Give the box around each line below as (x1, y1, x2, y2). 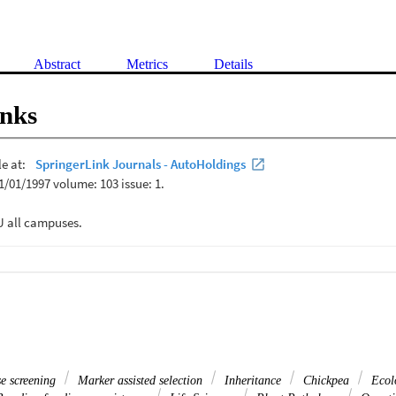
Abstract (34, 56, 80, 72)
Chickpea (300, 372, 353, 387)
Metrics (126, 56, 168, 72)
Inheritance (221, 372, 285, 387)
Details (214, 56, 253, 72)
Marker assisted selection (74, 372, 206, 387)
